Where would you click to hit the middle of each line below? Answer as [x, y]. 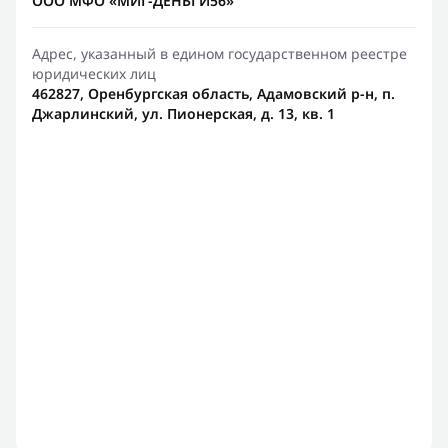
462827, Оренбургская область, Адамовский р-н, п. [213, 93]
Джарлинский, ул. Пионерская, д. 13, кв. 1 [183, 113]
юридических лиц [94, 73]
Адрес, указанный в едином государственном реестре [219, 53]
